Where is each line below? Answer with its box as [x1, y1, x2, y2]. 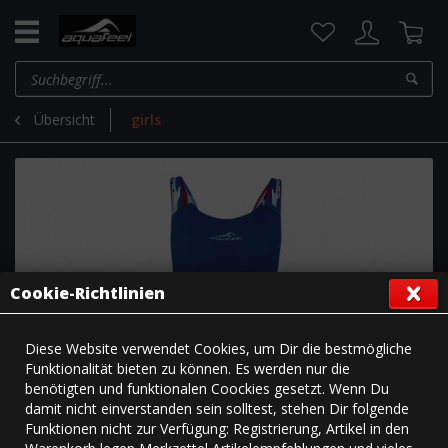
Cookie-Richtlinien [10, 282, 165, 304]
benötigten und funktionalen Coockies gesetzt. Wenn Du [25, 379, 389, 398]
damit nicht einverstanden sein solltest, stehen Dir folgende [25, 399, 409, 418]
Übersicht [34, 110, 95, 130]
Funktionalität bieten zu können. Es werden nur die [25, 359, 350, 378]
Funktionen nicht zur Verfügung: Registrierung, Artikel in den [25, 419, 409, 438]
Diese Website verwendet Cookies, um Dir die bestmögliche [25, 339, 412, 358]
